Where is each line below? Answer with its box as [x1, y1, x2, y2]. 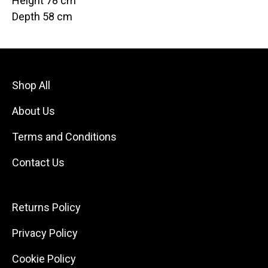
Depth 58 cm [12, 10, 75, 23]
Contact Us [12, 156, 65, 169]
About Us [12, 105, 55, 118]
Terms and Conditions [12, 130, 117, 144]
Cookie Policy [12, 252, 76, 266]
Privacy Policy [12, 227, 78, 240]
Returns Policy [12, 201, 81, 214]
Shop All [12, 79, 50, 92]
